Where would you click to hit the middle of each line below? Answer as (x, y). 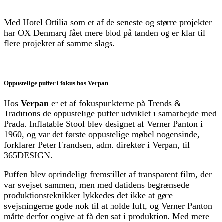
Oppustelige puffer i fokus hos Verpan (56, 83)
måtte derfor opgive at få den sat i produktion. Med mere (107, 216)
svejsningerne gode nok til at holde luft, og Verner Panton (108, 205)
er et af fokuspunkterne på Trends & (115, 103)
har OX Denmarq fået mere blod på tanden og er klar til (105, 33)
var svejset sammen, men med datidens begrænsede (97, 185)
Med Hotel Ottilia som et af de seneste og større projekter (108, 23)
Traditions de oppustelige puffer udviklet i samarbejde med (110, 113)
